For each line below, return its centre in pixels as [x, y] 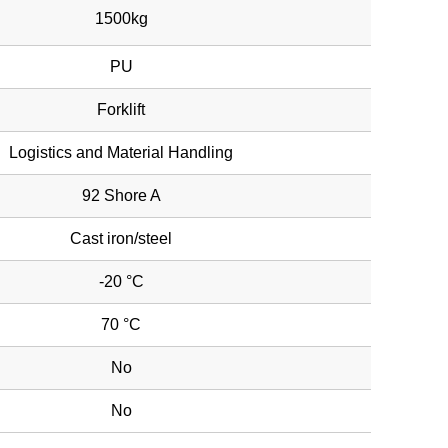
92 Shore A [121, 195]
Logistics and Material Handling [121, 152]
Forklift [121, 109]
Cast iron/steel [121, 238]
